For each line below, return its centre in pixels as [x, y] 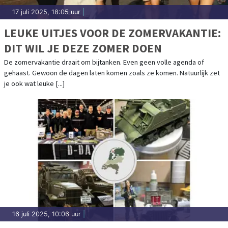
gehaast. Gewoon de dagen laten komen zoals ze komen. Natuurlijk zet [112, 73]
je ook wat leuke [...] [34, 83]
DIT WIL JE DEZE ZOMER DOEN [83, 48]
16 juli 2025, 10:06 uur [47, 214]
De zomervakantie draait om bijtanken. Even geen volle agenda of [104, 62]
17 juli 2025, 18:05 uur [46, 12]
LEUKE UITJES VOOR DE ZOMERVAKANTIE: [112, 33]
